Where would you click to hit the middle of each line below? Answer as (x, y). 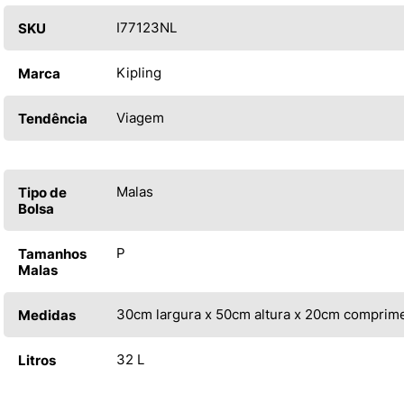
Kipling (139, 73)
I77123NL (147, 28)
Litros (37, 361)
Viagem (140, 118)
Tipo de (42, 193)
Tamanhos (52, 254)
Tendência (53, 119)
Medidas (47, 316)
